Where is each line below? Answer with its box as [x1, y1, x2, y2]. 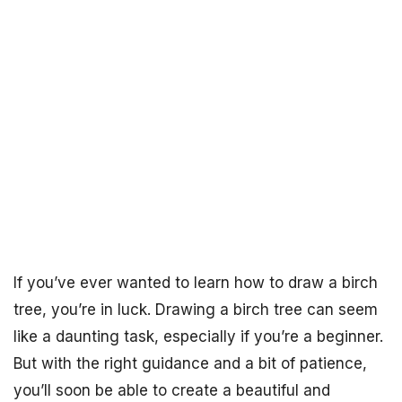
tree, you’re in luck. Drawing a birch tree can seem [13, 301, 378, 319]
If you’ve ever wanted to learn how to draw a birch [13, 274, 378, 292]
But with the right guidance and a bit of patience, [13, 354, 367, 372]
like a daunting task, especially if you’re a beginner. [13, 328, 383, 345]
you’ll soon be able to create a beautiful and [13, 381, 330, 399]
